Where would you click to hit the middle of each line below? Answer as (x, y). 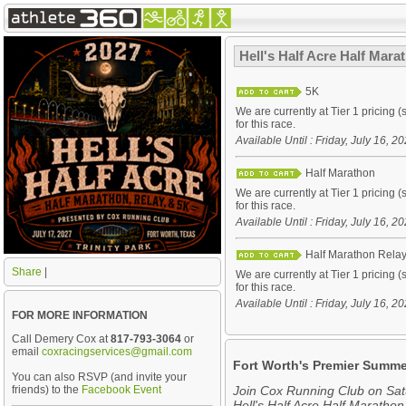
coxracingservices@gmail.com (117, 352)
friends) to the (47, 390)
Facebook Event (121, 390)
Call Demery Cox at (61, 339)
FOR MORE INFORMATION (80, 315)
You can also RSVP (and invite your (99, 377)
